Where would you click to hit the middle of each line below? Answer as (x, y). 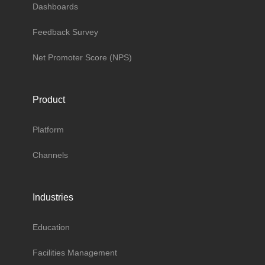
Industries (53, 197)
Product (49, 99)
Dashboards (55, 6)
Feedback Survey (65, 32)
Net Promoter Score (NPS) (82, 57)
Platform (48, 129)
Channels (50, 155)
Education (51, 227)
